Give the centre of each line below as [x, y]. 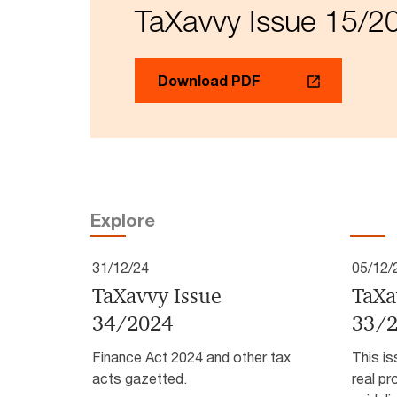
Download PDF [209, 81]
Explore [123, 221]
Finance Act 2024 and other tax [191, 357]
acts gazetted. [140, 378]
